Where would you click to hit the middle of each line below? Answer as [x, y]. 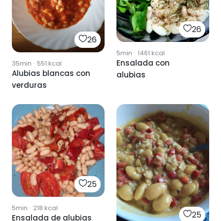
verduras [29, 85]
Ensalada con [143, 63]
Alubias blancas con [51, 73]
